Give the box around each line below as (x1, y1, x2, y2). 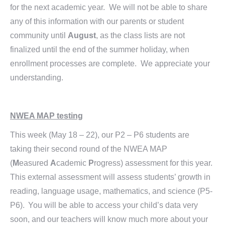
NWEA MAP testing (10, 111, 83, 120)
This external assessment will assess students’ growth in (10, 173, 210, 181)
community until (10, 31, 68, 40)
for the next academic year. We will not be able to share (10, 3, 207, 12)
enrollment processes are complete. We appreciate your (10, 59, 210, 68)
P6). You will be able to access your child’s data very (10, 201, 198, 209)
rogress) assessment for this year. (94, 159, 214, 167)
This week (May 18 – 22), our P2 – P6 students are (10, 131, 189, 139)
